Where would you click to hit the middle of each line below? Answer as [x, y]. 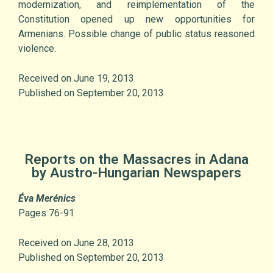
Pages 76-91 [46, 213]
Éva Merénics [47, 199]
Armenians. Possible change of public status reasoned [136, 34]
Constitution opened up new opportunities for [136, 19]
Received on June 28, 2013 [76, 243]
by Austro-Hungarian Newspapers [136, 173]
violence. [37, 49]
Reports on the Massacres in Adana [136, 159]
